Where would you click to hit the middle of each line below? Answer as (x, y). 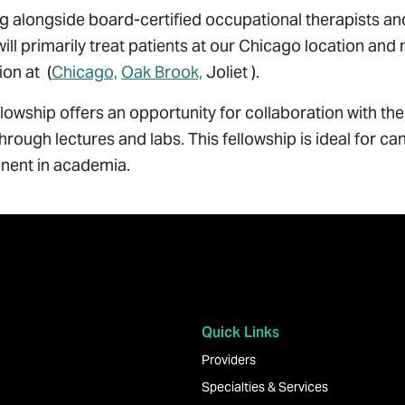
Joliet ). (233, 72)
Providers (229, 360)
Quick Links (240, 332)
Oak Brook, (162, 72)
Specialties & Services (265, 387)
